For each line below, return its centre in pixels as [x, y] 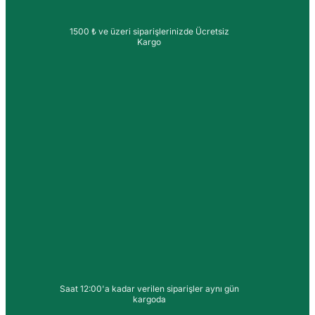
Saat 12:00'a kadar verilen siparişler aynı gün [149, 289]
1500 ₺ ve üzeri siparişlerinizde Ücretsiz [149, 31]
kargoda [149, 299]
